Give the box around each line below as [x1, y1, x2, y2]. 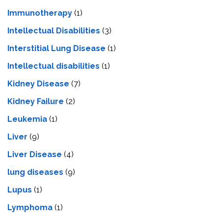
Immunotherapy [7, 8, 72, 18]
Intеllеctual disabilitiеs [7, 61, 100, 71]
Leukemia [7, 114, 47, 124]
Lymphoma [7, 202, 53, 212]
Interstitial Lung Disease [7, 43, 106, 53]
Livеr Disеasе [7, 149, 62, 159]
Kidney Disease [7, 79, 69, 88]
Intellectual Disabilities [7, 26, 100, 35]
